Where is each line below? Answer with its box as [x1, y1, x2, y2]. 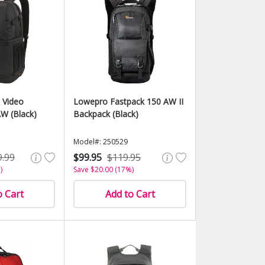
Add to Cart [105, 188, 155, 201]
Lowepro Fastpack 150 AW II [73, 96, 183, 107]
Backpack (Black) [73, 108, 138, 119]
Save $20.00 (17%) [73, 164, 134, 174]
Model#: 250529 [73, 137, 128, 147]
